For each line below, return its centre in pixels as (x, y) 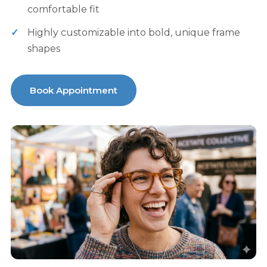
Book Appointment (73, 90)
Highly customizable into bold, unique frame (133, 32)
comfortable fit (63, 9)
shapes (44, 48)
